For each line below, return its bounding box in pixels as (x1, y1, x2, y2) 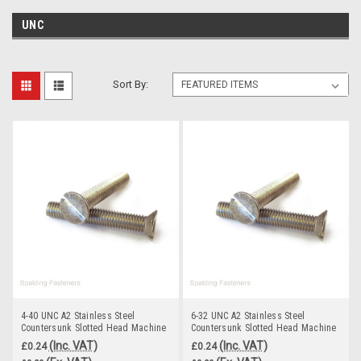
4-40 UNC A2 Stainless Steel (20, 309, 135, 322)
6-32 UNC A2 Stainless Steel (190, 309, 305, 322)
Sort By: (113, 77, 149, 90)
